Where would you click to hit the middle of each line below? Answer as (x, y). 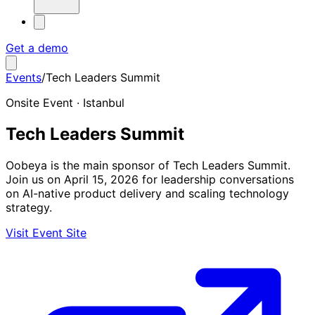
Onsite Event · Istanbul (65, 103)
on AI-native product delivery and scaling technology (147, 193)
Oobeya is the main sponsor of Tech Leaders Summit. (148, 165)
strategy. (29, 207)
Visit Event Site (46, 232)
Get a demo (37, 48)
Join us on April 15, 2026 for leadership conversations (150, 179)
